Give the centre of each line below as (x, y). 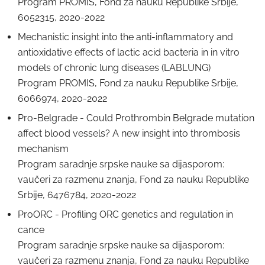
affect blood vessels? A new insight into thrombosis (129, 133)
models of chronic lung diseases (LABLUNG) (114, 68)
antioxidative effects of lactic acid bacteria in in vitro (129, 52)
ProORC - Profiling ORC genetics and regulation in (125, 214)
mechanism (43, 149)
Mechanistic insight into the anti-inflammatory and (125, 37)
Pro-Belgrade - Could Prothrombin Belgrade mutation (136, 118)
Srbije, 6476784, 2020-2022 (77, 195)
